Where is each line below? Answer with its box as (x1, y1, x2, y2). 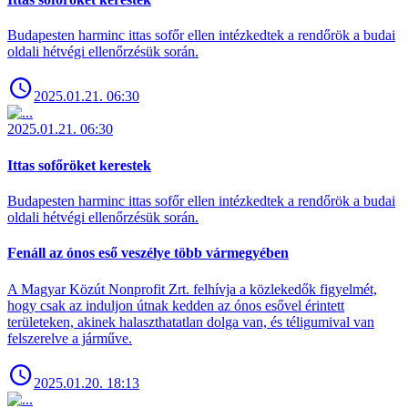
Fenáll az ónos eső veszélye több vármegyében (7, 245, 289, 261)
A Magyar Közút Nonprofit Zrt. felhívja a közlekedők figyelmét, (7, 280, 377, 297)
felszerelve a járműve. (7, 330, 132, 346)
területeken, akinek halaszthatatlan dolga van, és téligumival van (7, 313, 374, 330)
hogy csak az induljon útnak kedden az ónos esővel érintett (7, 297, 344, 313)
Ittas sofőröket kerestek (7, 157, 151, 173)
